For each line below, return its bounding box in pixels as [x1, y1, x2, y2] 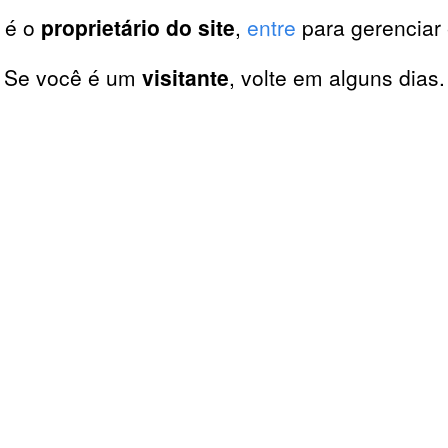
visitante [141, 62, 229, 92]
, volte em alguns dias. [228, 62, 445, 92]
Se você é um [3, 62, 142, 92]
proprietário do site [40, 12, 235, 42]
